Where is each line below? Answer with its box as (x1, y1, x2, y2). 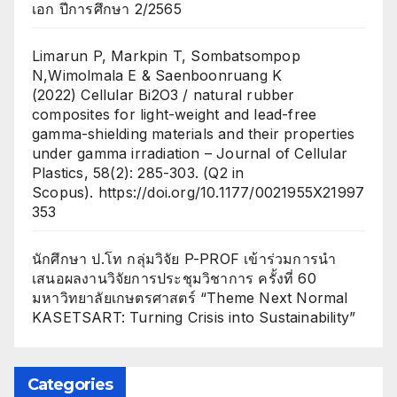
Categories (27, 374, 113, 394)
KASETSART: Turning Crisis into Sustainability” (32, 307, 356, 326)
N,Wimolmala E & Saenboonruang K (32, 66, 283, 84)
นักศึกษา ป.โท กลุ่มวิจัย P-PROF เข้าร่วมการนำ (32, 249, 337, 268)
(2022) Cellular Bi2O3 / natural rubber (32, 85, 295, 104)
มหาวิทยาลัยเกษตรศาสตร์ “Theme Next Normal (32, 288, 348, 307)
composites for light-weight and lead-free (32, 105, 317, 123)
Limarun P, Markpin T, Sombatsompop (32, 46, 300, 65)
